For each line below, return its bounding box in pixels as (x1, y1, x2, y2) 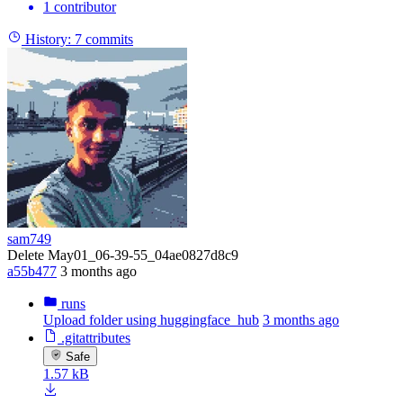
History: (25, 31, 71, 47)
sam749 (7, 230, 51, 246)
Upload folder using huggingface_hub (43, 311, 259, 327)
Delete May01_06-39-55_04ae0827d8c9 (7, 246, 238, 263)
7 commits (75, 31, 133, 47)
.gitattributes (61, 329, 130, 345)
